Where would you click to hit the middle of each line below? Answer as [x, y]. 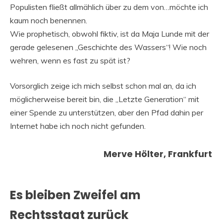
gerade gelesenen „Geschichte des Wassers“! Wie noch [108, 47]
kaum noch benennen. [49, 20]
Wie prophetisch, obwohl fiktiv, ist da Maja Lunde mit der [110, 34]
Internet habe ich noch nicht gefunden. [78, 126]
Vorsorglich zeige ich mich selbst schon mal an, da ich [103, 86]
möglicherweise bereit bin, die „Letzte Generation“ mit [105, 99]
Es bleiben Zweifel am [75, 195]
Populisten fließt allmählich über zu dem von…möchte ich [109, 7]
